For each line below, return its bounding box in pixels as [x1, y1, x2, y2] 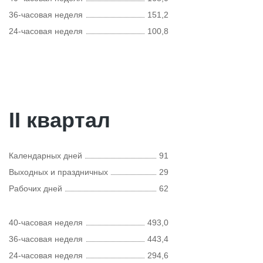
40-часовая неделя [9, 218, 83, 227]
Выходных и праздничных [9, 167, 108, 177]
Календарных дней [9, 151, 82, 160]
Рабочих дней [9, 184, 62, 193]
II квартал [9, 108, 110, 132]
